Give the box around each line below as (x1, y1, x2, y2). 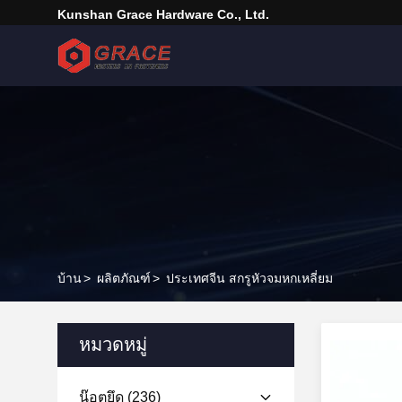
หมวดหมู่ (79, 335, 147, 354)
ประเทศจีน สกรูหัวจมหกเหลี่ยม (166, 271, 333, 285)
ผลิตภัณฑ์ (97, 271, 151, 285)
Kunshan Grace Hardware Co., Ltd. (57, 7, 269, 22)
